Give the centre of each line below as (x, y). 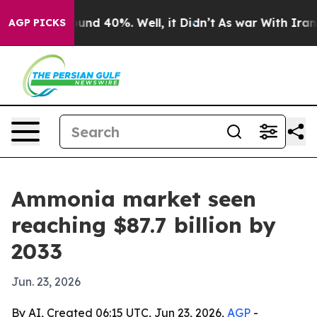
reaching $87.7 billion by (144, 225)
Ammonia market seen (134, 199)
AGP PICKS (37, 23)
